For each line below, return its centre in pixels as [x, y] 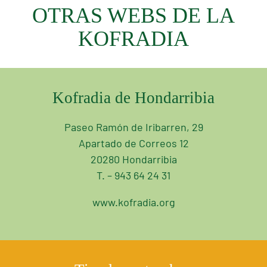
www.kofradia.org [133, 203]
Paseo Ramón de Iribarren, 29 [133, 128]
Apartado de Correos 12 [133, 144]
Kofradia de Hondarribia [133, 97]
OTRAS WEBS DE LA [133, 15]
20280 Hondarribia [133, 160]
